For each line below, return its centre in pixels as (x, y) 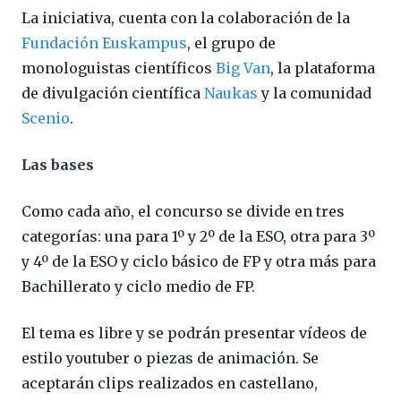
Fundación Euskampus (104, 43)
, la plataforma (323, 68)
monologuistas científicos (119, 68)
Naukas (231, 93)
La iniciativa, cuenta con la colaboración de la (186, 17)
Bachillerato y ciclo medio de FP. (138, 286)
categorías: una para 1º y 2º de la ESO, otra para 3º (198, 236)
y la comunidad (315, 93)
